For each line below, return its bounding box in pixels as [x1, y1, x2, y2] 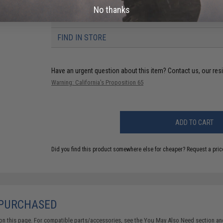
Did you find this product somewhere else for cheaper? [51, 146, 187, 153]
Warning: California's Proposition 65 [51, 79, 144, 86]
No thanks [93, 4, 130, 15]
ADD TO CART [175, 118, 214, 126]
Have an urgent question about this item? [51, 67, 168, 75]
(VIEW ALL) [181, 14, 208, 21]
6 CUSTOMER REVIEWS [57, 13, 134, 22]
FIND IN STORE [57, 33, 107, 42]
